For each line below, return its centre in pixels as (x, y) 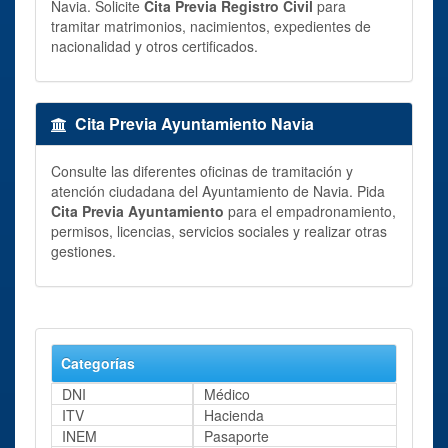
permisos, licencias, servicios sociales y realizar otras (219, 230)
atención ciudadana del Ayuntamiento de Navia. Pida (218, 190)
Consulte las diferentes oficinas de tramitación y (202, 170)
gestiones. (83, 250)
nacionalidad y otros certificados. (154, 45)
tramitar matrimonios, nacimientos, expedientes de (211, 25)
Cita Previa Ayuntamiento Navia (194, 123)
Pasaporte (236, 435)
